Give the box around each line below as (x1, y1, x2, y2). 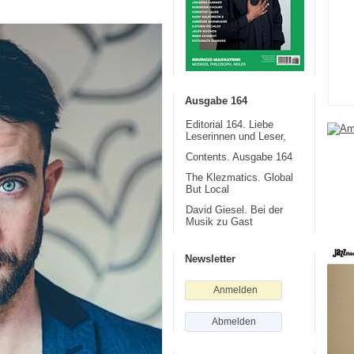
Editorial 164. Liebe (186, 119, 273, 130)
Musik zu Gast (186, 217, 253, 228)
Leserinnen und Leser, (186, 131, 286, 142)
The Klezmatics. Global (186, 172, 293, 183)
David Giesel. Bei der (186, 205, 283, 216)
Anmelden (213, 284, 258, 296)
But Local (186, 184, 229, 195)
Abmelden (211, 316, 256, 327)
